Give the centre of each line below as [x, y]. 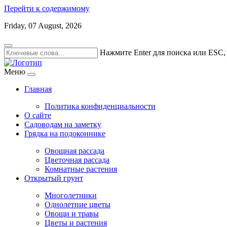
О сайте [38, 115]
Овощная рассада [74, 151]
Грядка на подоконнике [65, 134]
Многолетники [71, 195]
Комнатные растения [81, 169]
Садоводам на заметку [63, 124]
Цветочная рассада [77, 160]
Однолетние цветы [78, 204]
